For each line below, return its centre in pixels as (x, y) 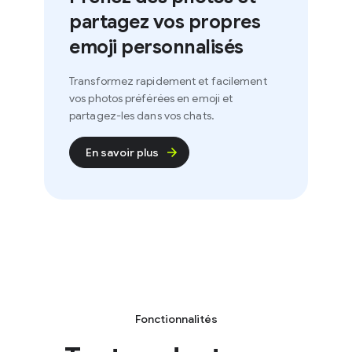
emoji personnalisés (139, 48)
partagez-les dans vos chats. (125, 116)
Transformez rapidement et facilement (151, 81)
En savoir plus (105, 153)
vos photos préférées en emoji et (134, 99)
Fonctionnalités (159, 319)
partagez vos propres (147, 22)
